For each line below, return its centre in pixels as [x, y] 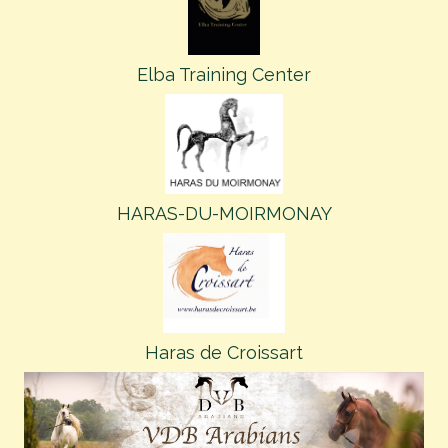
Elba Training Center [224, 74]
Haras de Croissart [224, 352]
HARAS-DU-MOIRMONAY [224, 213]
